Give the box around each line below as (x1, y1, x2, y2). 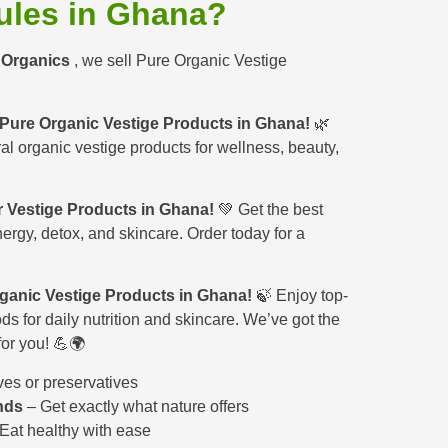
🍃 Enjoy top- (252, 287, 348, 305)
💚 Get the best (214, 200, 323, 218)
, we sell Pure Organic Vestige (74, 52, 287, 70)
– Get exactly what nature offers (23, 397, 249, 415)
